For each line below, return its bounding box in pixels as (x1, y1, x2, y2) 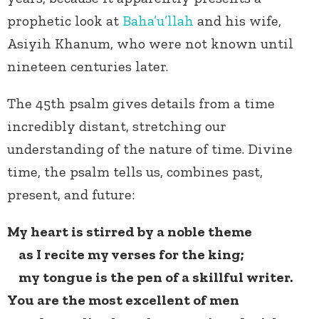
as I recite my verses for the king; (7, 246, 244, 263)
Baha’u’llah (122, 12, 194, 30)
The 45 (7, 95, 51, 113)
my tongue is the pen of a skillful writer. (7, 268, 293, 286)
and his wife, (194, 12, 281, 30)
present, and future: (7, 186, 135, 204)
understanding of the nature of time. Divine (7, 140, 293, 158)
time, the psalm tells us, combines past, (7, 163, 263, 181)
